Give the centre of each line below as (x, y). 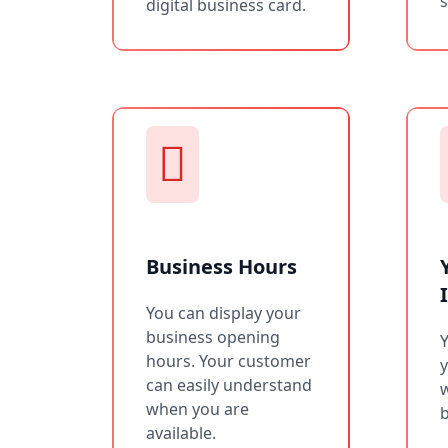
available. (181, 432)
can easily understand (229, 384)
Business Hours (221, 266)
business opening (213, 336)
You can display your (223, 312)
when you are (197, 408)
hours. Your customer (228, 360)
